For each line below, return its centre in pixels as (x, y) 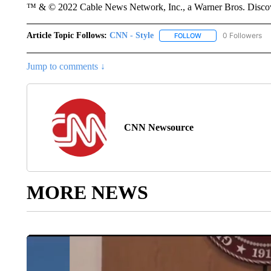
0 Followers (242, 35)
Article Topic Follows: (67, 35)
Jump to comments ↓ (66, 67)
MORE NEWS (87, 193)
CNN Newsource (158, 128)
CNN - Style (131, 35)
